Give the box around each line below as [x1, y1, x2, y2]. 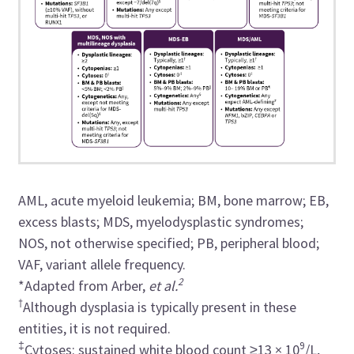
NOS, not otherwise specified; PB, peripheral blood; [18, 234, 320, 253]
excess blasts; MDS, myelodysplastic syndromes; [18, 213, 304, 232]
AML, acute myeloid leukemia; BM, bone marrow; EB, [18, 191, 330, 210]
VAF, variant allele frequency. [18, 255, 186, 274]
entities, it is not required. [18, 319, 171, 338]
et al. [149, 277, 179, 296]
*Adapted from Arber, [18, 277, 149, 296]
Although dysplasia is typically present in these [23, 298, 297, 317]
